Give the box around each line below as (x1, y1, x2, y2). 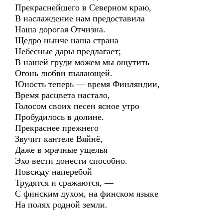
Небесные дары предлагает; (15, 46, 121, 56)
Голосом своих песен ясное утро (15, 101, 139, 111)
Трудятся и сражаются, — (15, 178, 113, 188)
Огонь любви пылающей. (15, 68, 112, 78)
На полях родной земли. (15, 200, 108, 210)
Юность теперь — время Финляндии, (15, 79, 160, 89)
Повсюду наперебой (15, 167, 92, 177)
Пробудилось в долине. (15, 112, 104, 122)
